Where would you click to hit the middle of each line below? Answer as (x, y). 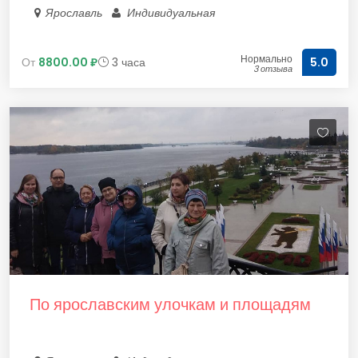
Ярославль (77, 13)
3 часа (127, 62)
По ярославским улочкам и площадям (170, 304)
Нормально (267, 59)
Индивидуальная (171, 13)
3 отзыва (273, 69)
